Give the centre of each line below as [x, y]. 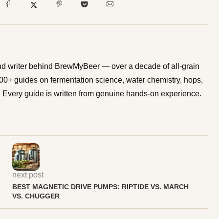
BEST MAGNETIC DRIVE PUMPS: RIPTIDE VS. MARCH [100, 186]
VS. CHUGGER [36, 196]
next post [28, 175]
